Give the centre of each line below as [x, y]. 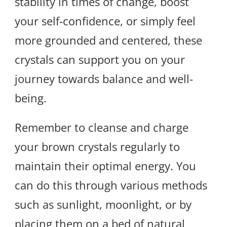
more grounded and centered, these [108, 40]
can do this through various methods [111, 185]
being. [31, 98]
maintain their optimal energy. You [105, 166]
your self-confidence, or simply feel [105, 21]
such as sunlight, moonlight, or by [103, 204]
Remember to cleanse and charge [102, 127]
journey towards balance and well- [104, 79]
